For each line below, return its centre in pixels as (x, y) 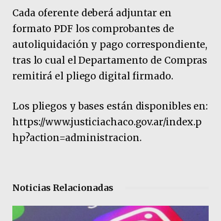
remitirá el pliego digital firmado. (93, 76)
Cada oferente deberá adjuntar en (92, 13)
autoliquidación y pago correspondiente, (110, 44)
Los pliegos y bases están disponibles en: (110, 106)
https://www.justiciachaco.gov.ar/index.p (107, 122)
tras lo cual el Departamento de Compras (110, 60)
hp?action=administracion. (77, 138)
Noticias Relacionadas (63, 188)
